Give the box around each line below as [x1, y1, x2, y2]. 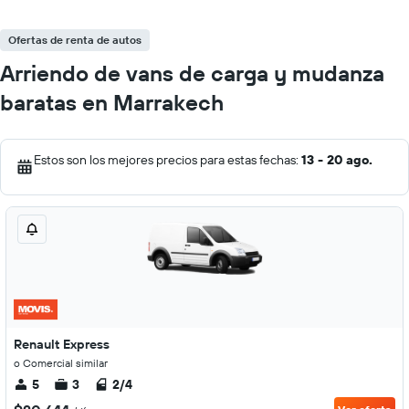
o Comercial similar [14, 356, 108, 370]
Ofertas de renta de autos [8, 33, 142, 47]
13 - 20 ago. [301, 152, 372, 168]
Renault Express [14, 336, 110, 352]
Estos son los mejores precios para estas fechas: [34, 152, 301, 168]
